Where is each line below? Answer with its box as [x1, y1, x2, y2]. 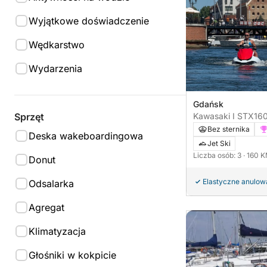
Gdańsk [193, 99, 223, 110]
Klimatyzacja [29, 225, 86, 237]
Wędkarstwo [29, 39, 85, 51]
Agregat [29, 201, 64, 213]
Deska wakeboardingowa [29, 130, 143, 142]
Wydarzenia [29, 63, 82, 74]
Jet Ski [207, 139, 231, 148]
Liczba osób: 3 [193, 151, 243, 160]
